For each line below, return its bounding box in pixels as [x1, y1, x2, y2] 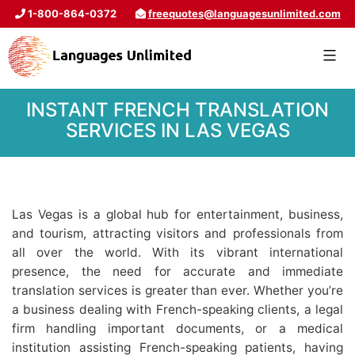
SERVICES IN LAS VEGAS [65, 119, 290, 143]
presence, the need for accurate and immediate [12, 263, 343, 279]
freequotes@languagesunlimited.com [147, 7, 341, 20]
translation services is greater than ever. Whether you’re [12, 282, 343, 298]
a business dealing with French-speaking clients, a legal [12, 301, 343, 317]
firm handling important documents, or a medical [12, 320, 343, 336]
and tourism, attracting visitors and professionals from [12, 225, 343, 241]
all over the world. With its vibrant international [12, 244, 343, 260]
